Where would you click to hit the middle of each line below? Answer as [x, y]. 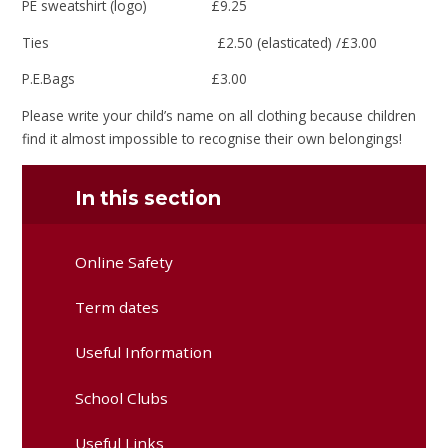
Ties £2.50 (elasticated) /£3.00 [200, 42]
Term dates [117, 307]
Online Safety [124, 261]
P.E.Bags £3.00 [135, 79]
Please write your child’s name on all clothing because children [219, 115]
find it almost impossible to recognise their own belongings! [212, 138]
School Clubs [122, 397]
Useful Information [144, 352]
